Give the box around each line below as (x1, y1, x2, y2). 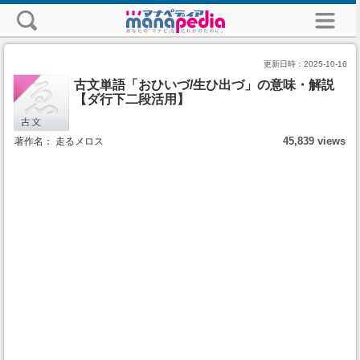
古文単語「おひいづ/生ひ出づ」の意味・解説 (74, 78, 334, 92)
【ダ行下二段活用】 (74, 92, 190, 106)
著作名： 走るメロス (14, 136, 104, 147)
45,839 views (283, 135, 346, 147)
